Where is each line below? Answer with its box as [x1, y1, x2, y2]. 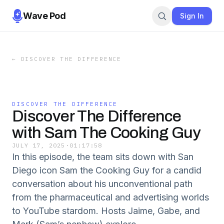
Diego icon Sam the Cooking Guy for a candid [12, 165, 201, 175]
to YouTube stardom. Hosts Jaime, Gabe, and [12, 205, 200, 216]
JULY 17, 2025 [12, 141, 65, 149]
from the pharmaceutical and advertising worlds [12, 192, 209, 202]
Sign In [180, 11, 204, 20]
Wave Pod [23, 10, 66, 21]
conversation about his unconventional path [12, 178, 192, 189]
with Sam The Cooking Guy [12, 124, 201, 141]
